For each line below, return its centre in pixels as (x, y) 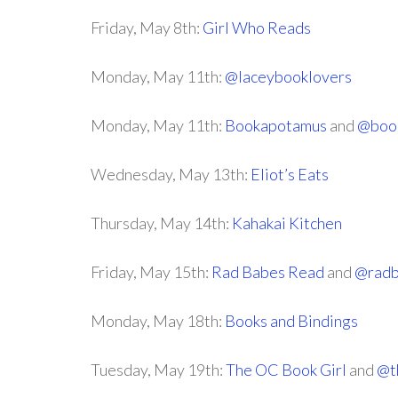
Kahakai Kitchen (287, 223)
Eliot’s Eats (290, 174)
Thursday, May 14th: (161, 223)
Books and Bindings (291, 321)
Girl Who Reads (257, 28)
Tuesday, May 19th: (158, 370)
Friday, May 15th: (151, 272)
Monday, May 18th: (158, 321)
